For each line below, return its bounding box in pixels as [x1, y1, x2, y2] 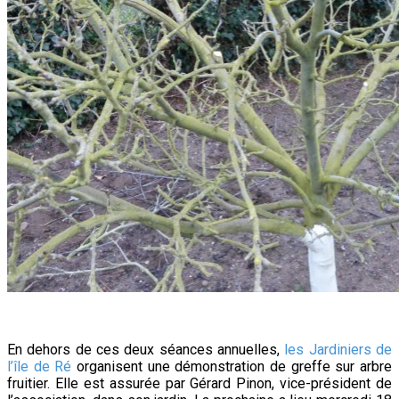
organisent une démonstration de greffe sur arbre [77, 358, 392, 376]
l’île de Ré [7, 358, 77, 376]
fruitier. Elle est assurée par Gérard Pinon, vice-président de [7, 375, 392, 393]
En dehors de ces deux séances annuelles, [7, 341, 280, 359]
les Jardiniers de [280, 341, 392, 359]
